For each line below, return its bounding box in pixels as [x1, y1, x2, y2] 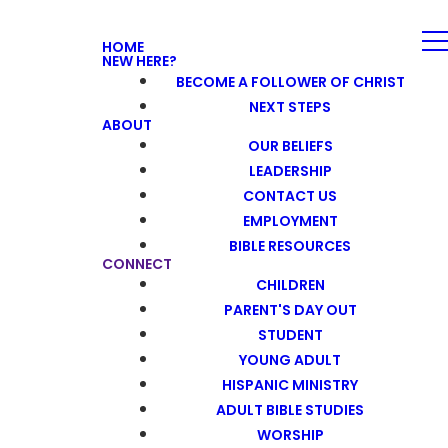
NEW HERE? [102, 51, 177, 71]
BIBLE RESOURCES [229, 235, 351, 255]
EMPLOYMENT [242, 210, 338, 230]
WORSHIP [256, 424, 324, 444]
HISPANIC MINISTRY [222, 374, 358, 394]
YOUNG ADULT [239, 349, 341, 369]
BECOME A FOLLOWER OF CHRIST [175, 71, 405, 91]
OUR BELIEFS [247, 135, 333, 155]
